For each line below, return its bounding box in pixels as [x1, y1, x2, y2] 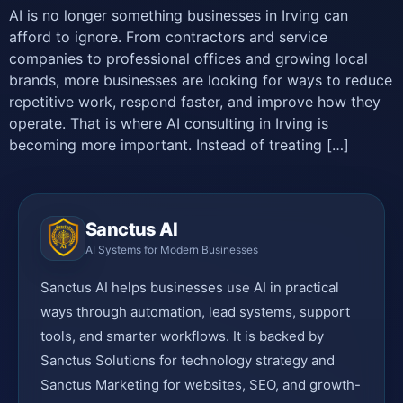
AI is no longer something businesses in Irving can [9, 5, 348, 24]
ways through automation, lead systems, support [40, 303, 350, 321]
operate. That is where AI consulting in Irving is [9, 113, 328, 132]
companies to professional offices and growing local [9, 49, 368, 67]
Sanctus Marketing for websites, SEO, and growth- [40, 376, 361, 394]
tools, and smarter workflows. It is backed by [40, 327, 324, 345]
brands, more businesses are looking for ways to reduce [9, 70, 392, 89]
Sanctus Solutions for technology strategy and [40, 352, 335, 370]
